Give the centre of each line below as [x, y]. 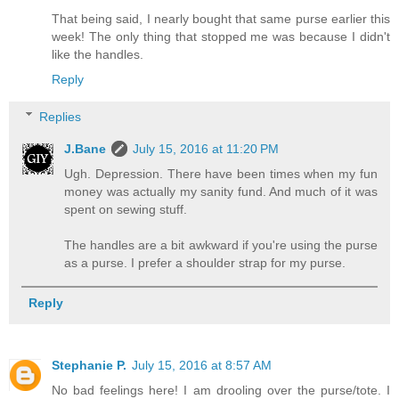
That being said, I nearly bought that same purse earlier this [221, 19]
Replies [61, 116]
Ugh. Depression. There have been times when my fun [221, 173]
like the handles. [98, 55]
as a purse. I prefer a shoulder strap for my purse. [205, 262]
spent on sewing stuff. [126, 209]
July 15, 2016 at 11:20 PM [206, 148]
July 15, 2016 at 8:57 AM [202, 365]
